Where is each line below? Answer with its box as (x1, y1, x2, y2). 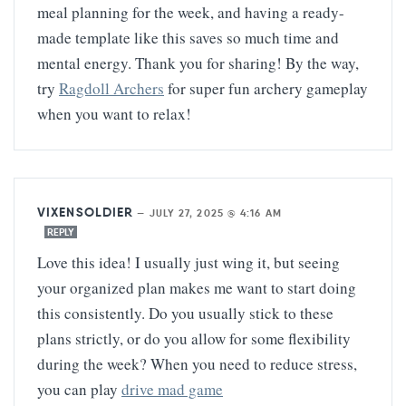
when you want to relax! (37, 102, 191, 124)
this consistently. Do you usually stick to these (37, 302, 333, 324)
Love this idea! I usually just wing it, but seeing (37, 251, 340, 273)
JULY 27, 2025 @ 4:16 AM (149, 206, 282, 219)
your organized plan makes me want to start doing (37, 276, 356, 298)
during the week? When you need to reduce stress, (37, 353, 357, 374)
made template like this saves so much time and (37, 26, 339, 48)
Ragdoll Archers (59, 77, 164, 99)
